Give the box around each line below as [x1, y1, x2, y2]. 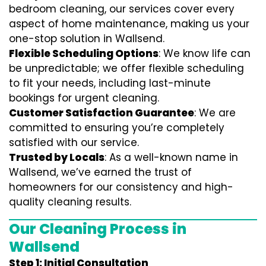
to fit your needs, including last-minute [9, 76, 211, 90]
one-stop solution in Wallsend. [9, 31, 164, 46]
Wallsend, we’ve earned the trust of [9, 165, 192, 179]
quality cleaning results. [9, 195, 131, 209]
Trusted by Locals [9, 150, 104, 164]
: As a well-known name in [104, 150, 238, 164]
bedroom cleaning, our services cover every [9, 2, 235, 16]
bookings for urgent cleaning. [9, 91, 159, 105]
